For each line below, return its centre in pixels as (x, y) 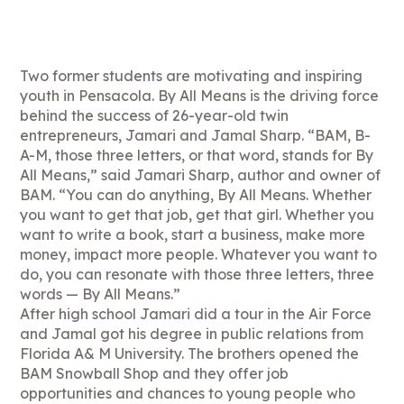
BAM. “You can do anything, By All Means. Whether (196, 195)
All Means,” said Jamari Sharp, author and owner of (201, 175)
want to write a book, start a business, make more (193, 235)
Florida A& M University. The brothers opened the (190, 354)
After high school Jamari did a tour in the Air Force (196, 314)
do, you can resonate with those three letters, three (197, 275)
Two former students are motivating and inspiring (192, 76)
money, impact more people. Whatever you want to (199, 255)
